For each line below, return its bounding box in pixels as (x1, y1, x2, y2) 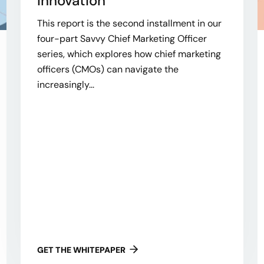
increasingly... (37, 78, 94, 91)
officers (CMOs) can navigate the (37, 63, 179, 76)
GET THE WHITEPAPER (37, 245, 126, 256)
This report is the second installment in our (37, 17, 222, 30)
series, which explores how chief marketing (37, 48, 221, 61)
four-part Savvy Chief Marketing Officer (37, 32, 207, 45)
